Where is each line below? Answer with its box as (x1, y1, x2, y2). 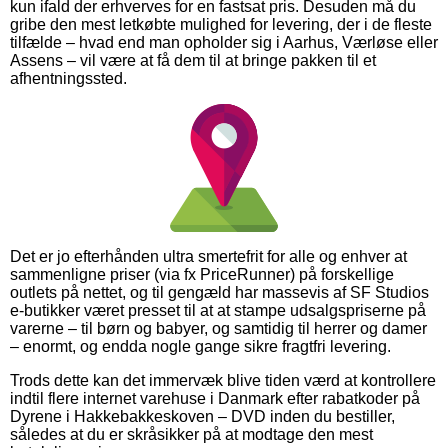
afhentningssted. (10, 69, 127, 87)
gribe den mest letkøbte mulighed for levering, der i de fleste (10, 15, 432, 33)
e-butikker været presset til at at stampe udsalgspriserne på (10, 301, 426, 319)
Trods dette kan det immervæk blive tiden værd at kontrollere (10, 371, 436, 389)
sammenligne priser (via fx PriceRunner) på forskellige (10, 265, 394, 283)
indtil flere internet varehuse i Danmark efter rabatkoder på (10, 389, 420, 407)
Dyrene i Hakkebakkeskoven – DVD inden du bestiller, (10, 407, 395, 425)
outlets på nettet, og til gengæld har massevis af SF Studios (10, 283, 429, 301)
